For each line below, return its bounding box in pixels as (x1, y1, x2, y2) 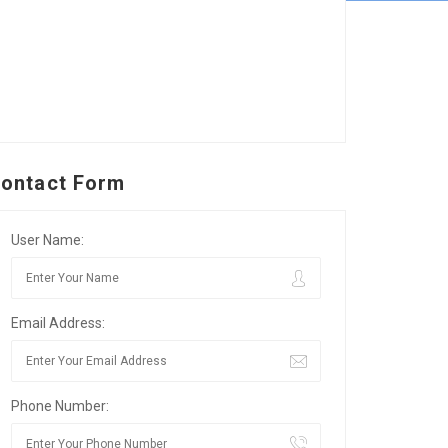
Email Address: (11, 315, 105, 331)
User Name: (11, 232, 84, 248)
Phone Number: (11, 398, 109, 414)
